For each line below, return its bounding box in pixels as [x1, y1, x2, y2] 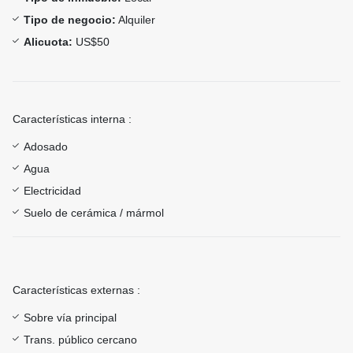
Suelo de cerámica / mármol [24, 206, 164, 220]
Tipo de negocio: [24, 13, 116, 27]
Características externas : [13, 284, 140, 297]
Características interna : [13, 113, 132, 126]
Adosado [24, 140, 68, 154]
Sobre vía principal [24, 311, 117, 325]
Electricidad [24, 184, 81, 198]
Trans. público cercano [24, 333, 137, 347]
